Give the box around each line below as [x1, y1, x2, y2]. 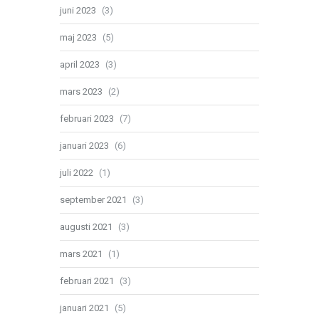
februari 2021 [60, 275, 114, 286]
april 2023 [60, 58, 100, 70]
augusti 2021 [60, 221, 113, 232]
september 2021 [60, 194, 127, 205]
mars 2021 [60, 248, 103, 259]
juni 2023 [60, 4, 96, 16]
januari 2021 [60, 302, 109, 313]
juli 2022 [60, 167, 93, 178]
